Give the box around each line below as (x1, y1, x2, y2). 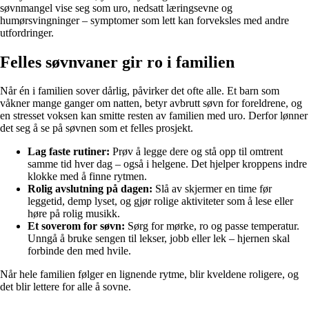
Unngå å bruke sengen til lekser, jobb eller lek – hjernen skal (28, 232, 290, 245)
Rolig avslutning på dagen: (28, 183, 152, 195)
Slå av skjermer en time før (152, 183, 272, 195)
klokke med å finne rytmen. (28, 170, 147, 183)
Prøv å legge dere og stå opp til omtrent (110, 146, 283, 158)
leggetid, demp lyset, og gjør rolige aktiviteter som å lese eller (28, 195, 293, 208)
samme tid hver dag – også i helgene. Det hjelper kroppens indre (28, 158, 307, 170)
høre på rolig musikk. (28, 208, 120, 220)
